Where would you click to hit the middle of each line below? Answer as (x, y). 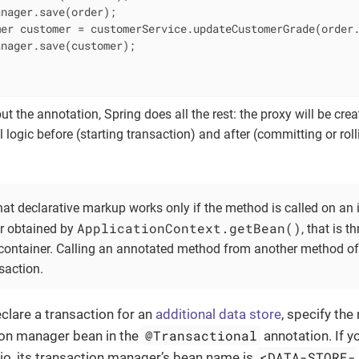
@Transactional (202, 336)
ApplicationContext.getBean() (189, 228)
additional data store (218, 315)
